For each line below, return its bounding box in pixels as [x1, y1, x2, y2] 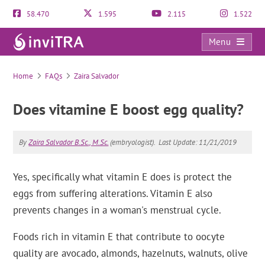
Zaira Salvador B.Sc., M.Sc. [28, 137, 109, 147]
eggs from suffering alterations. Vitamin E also [13, 187, 213, 200]
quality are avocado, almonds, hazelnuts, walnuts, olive [13, 247, 248, 260]
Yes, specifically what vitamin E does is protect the [13, 170, 232, 183]
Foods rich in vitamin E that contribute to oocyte [13, 230, 225, 243]
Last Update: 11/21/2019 [159, 137, 237, 147]
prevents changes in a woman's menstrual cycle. [13, 203, 222, 216]
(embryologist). [108, 137, 156, 147]
